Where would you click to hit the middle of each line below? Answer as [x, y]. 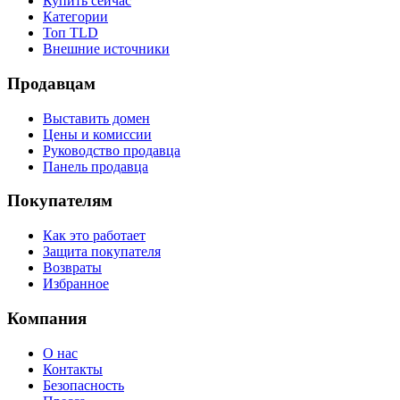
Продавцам [51, 83]
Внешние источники [106, 49]
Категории [75, 17]
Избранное [76, 284]
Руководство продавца [112, 150]
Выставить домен [96, 118]
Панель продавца [96, 166]
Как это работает [94, 236]
